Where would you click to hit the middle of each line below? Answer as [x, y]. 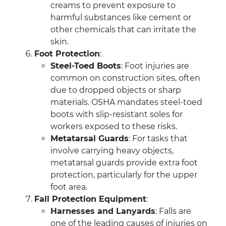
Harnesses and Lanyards [103, 211]
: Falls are [173, 211]
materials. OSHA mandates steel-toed [126, 102]
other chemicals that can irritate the [123, 30]
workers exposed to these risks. [114, 127]
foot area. [69, 187]
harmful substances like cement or [121, 18]
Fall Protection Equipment [90, 199]
